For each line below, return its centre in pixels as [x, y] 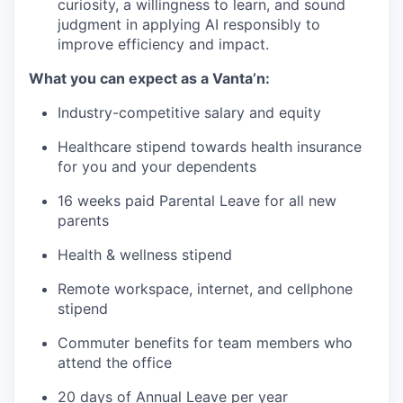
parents [83, 221]
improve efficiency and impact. [163, 45]
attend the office [115, 363]
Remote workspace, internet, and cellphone [205, 289]
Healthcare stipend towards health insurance [210, 147]
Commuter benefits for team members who [205, 343]
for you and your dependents [157, 167]
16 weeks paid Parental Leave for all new [197, 201]
